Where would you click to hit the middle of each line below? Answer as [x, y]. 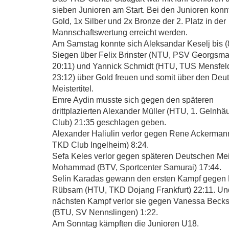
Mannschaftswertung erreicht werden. [120, 32]
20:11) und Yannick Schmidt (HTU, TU [121, 66]
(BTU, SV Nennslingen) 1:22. [105, 212]
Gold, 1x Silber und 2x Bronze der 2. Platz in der [139, 21]
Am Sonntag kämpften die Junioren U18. [125, 223]
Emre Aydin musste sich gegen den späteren [133, 100]
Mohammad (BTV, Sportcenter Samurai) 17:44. [137, 167]
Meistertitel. [73, 88]
